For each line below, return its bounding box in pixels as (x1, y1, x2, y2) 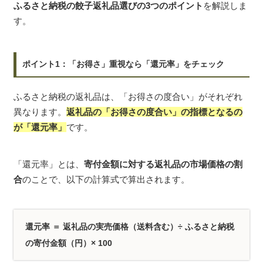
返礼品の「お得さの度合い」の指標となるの (66, 106, 242, 117)
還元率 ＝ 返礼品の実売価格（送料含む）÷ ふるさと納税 (25, 221, 234, 231)
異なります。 (14, 106, 66, 117)
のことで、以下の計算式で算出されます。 (22, 174, 190, 185)
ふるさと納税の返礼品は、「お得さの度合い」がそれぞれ (14, 91, 242, 102)
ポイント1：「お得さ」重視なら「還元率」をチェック (22, 59, 224, 69)
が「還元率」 (14, 122, 66, 132)
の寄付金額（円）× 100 (25, 238, 112, 248)
